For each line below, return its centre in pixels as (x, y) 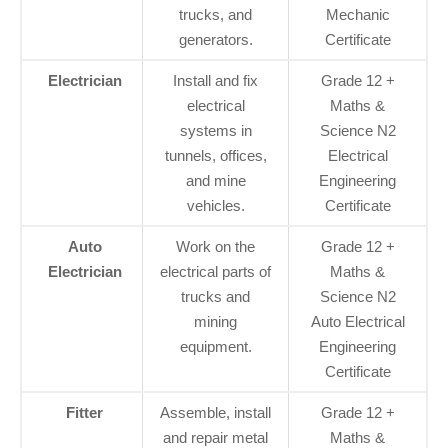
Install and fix (215, 81)
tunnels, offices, (215, 156)
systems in (215, 131)
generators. (215, 40)
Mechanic (357, 15)
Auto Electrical (357, 322)
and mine (215, 181)
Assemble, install (215, 413)
